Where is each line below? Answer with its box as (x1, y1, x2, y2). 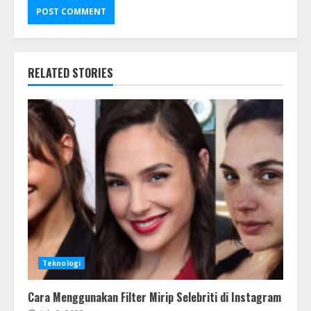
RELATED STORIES (28, 65, 113, 82)
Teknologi (42, 258, 81, 269)
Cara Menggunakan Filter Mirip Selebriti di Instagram (28, 289, 281, 306)
